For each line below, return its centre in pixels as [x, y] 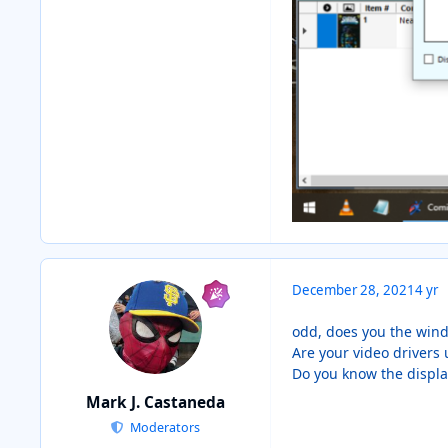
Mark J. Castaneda [155, 402]
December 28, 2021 [353, 290]
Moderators [163, 427]
